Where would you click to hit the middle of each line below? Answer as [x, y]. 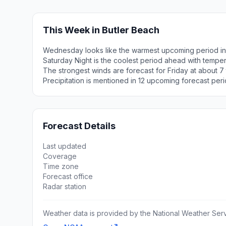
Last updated [65, 146]
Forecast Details [79, 126]
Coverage [60, 156]
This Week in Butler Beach [101, 30]
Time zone [61, 166]
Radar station [65, 186]
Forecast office [68, 176]
